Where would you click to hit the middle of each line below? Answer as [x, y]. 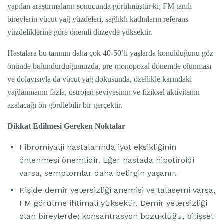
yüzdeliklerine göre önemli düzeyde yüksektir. [80, 32]
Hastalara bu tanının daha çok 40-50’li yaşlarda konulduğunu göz [110, 53]
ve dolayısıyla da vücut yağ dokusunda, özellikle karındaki [100, 79]
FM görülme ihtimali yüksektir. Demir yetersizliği [113, 203]
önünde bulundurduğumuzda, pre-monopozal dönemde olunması [109, 66]
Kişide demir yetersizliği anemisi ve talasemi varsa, [117, 190]
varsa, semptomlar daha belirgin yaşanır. [98, 173]
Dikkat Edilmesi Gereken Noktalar [66, 126]
